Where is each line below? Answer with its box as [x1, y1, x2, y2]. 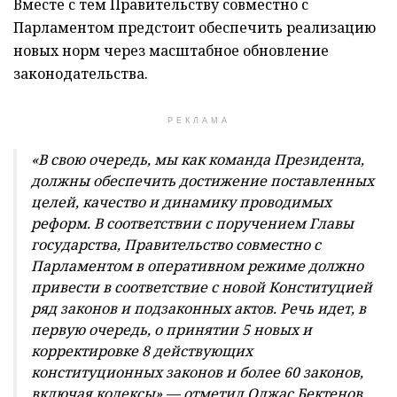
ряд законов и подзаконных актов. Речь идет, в [31, 299, 366, 319]
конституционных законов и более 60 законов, [31, 362, 363, 383]
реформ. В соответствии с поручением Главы [31, 214, 354, 234]
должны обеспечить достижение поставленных [31, 171, 374, 191]
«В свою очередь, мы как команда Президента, [31, 150, 364, 170]
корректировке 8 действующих [31, 341, 253, 362]
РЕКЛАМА [167, 116, 230, 126]
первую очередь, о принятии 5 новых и [31, 320, 312, 340]
